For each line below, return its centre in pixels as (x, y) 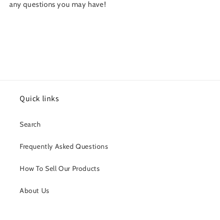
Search (30, 124)
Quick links (40, 98)
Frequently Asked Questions (64, 146)
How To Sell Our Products (60, 168)
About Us (35, 191)
